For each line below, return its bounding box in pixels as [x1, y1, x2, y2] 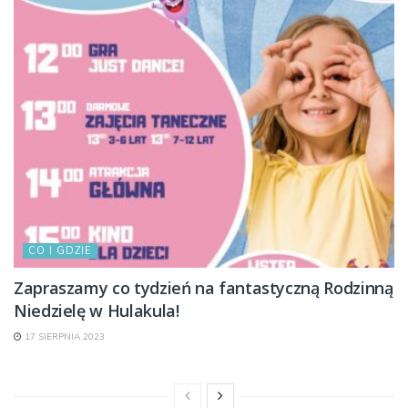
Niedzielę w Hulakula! [14, 300, 179, 322]
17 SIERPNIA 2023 [22, 331, 105, 344]
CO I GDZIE [28, 244, 92, 259]
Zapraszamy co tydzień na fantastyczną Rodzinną [14, 277, 393, 300]
